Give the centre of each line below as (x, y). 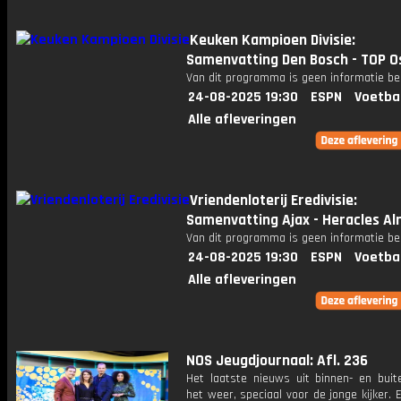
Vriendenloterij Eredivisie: (273, 200)
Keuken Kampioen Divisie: (273, 40)
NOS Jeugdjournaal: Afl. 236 (277, 361)
